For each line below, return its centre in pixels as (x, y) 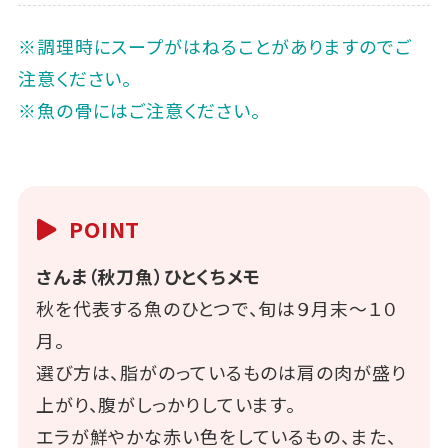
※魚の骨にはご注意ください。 (139, 110)
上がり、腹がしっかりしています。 (166, 403)
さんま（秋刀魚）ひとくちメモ (148, 275)
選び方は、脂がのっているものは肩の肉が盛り (221, 371)
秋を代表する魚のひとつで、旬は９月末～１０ (216, 307)
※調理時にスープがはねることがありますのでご (214, 46)
